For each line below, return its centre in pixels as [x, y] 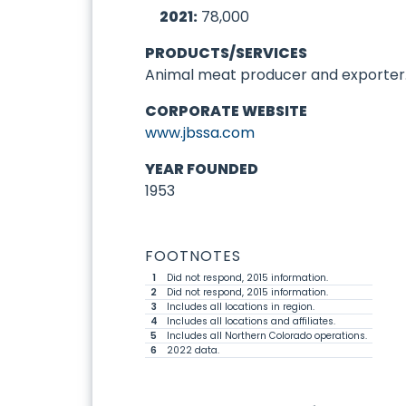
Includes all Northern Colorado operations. [267, 335]
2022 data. [193, 350]
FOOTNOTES [193, 256]
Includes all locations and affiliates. [251, 321]
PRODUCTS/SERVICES [227, 53]
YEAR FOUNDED [202, 169]
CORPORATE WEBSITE [227, 111]
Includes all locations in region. [241, 306]
